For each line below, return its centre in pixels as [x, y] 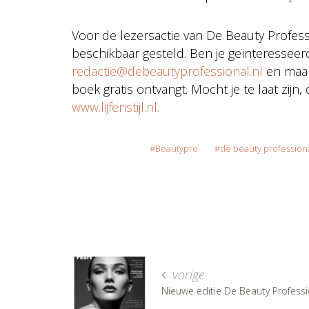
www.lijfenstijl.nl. [116, 107]
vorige [187, 275]
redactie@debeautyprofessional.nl [167, 71]
